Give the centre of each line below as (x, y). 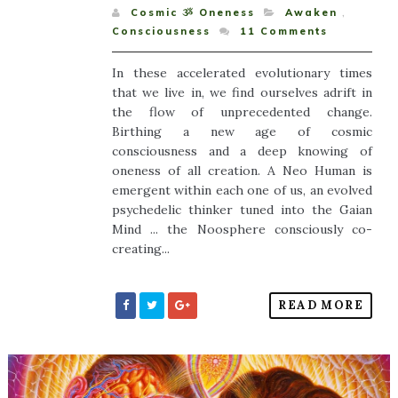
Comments (291, 32)
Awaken (311, 13)
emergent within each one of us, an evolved (242, 191)
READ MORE (321, 306)
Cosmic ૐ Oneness (192, 13)
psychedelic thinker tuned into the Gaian (242, 210)
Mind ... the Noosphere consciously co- (242, 230)
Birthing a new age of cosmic (242, 132)
